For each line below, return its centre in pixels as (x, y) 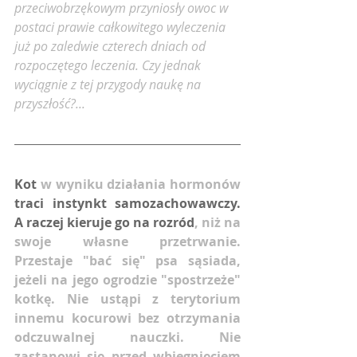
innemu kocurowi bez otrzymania (127, 318)
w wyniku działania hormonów (140, 184)
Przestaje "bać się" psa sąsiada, (127, 261)
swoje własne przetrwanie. (127, 242)
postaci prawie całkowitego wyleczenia (122, 27)
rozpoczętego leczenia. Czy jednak (109, 66)
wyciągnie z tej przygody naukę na (109, 85)
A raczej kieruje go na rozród (104, 223)
